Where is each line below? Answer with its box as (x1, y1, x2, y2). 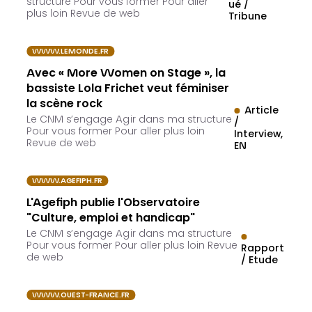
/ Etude (241, 256, 279, 267)
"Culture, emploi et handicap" (26, 213, 196, 225)
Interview (234, 130, 281, 141)
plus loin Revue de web (26, 10, 141, 20)
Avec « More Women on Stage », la (26, 68, 226, 80)
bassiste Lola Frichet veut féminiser (26, 84, 230, 95)
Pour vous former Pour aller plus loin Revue (26, 242, 238, 252)
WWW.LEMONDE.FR (32, 48, 109, 56)
